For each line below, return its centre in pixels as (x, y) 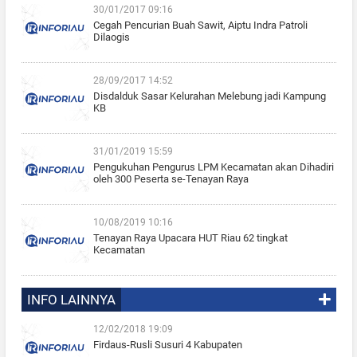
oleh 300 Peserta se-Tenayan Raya (171, 178)
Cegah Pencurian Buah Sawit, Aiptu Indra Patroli (200, 25)
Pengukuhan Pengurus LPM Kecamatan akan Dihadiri (213, 167)
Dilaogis (111, 37)
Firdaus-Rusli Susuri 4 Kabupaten (167, 344)
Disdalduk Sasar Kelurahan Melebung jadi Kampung (209, 96)
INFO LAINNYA (71, 299)
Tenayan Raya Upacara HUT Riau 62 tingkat (190, 237)
